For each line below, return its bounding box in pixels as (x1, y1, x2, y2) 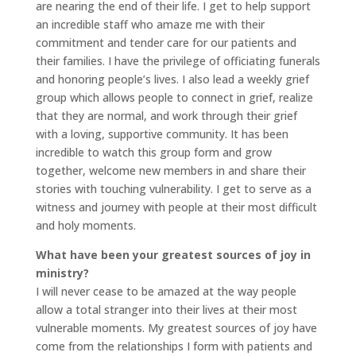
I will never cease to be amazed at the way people (35, 284, 296, 299)
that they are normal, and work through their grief (35, 108, 297, 123)
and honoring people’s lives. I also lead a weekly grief (35, 72, 309, 87)
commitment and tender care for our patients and (35, 35, 296, 50)
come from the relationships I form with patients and (35, 339, 312, 354)
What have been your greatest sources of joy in (35, 247, 311, 262)
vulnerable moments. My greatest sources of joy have (35, 320, 317, 335)
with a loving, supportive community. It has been (35, 126, 288, 141)
